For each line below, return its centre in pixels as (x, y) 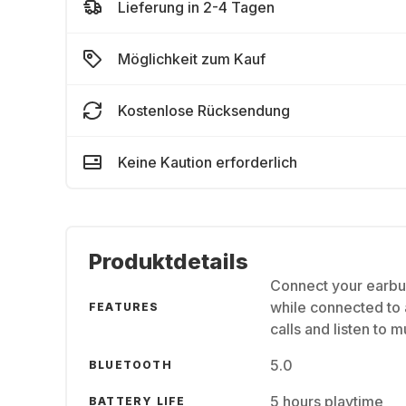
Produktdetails (169, 261)
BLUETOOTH (130, 365)
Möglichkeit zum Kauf (192, 59)
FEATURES (124, 307)
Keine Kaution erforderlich (208, 162)
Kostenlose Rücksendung (204, 111)
